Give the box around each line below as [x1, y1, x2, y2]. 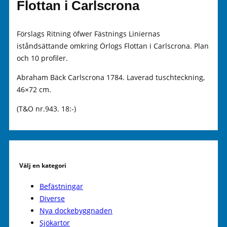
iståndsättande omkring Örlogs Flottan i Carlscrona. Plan [17, 41, 209, 51]
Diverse [40, 194, 65, 203]
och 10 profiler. [17, 53, 68, 63]
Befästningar [40, 181, 83, 191]
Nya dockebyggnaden [40, 206, 112, 215]
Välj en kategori [19, 161, 66, 170]
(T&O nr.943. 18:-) [17, 104, 76, 114]
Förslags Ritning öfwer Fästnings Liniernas [17, 28, 160, 39]
